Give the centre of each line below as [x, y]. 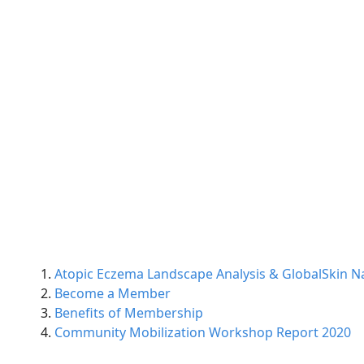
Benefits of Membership [129, 313]
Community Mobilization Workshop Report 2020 [203, 332]
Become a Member [113, 293]
